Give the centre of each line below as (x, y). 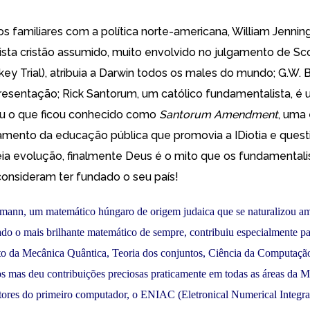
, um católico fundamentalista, (216, 94)
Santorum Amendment (219, 115)
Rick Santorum (100, 94)
